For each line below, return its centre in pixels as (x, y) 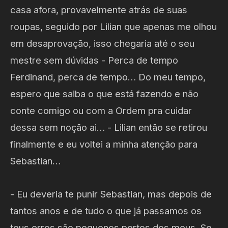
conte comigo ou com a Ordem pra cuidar (101, 110)
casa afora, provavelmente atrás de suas (99, 9)
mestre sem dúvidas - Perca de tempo (94, 60)
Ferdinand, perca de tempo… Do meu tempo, (108, 77)
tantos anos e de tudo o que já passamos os (106, 210)
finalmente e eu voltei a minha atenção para (104, 144)
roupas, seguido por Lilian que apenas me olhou (113, 26)
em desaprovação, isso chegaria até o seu (102, 43)
